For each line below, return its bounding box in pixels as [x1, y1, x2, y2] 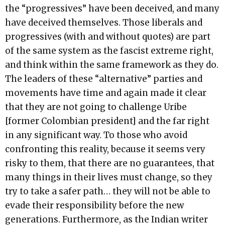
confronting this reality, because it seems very [5, 144, 205, 155]
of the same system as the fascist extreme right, [5, 45, 213, 57]
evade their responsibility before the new [5, 200, 184, 211]
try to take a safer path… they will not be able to [5, 186, 210, 197]
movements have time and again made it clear [5, 87, 206, 99]
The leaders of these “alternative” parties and [5, 73, 202, 85]
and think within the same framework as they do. [5, 59, 218, 71]
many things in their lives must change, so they [5, 172, 212, 183]
